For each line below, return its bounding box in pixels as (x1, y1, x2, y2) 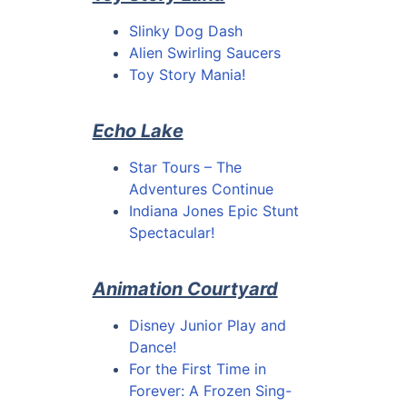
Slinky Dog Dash (128, 21, 243, 40)
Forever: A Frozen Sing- (128, 382, 292, 401)
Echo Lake (92, 120, 184, 143)
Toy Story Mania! (128, 65, 245, 84)
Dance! (128, 338, 176, 357)
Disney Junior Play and (128, 316, 286, 335)
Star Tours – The (128, 158, 242, 177)
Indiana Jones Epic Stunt (128, 202, 299, 221)
